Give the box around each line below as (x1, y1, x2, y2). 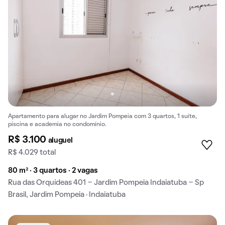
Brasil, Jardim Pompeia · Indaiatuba (8, 191, 126, 198)
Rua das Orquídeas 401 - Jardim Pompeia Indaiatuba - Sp (8, 179, 204, 186)
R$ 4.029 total (8, 149, 56, 156)
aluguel (48, 137, 73, 144)
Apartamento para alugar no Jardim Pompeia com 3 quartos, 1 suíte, (8, 114, 197, 119)
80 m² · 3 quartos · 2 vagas (8, 167, 98, 174)
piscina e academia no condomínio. (8, 122, 106, 127)
